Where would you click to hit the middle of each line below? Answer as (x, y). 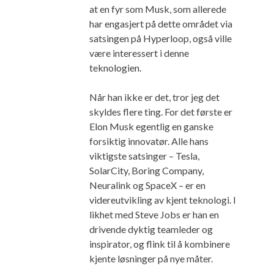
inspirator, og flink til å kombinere (160, 244)
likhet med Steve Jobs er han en (154, 215)
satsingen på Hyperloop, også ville (161, 39)
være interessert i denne (139, 53)
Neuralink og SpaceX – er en (147, 185)
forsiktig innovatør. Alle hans (149, 141)
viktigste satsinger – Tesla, (144, 156)
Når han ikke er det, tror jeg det (154, 97)
